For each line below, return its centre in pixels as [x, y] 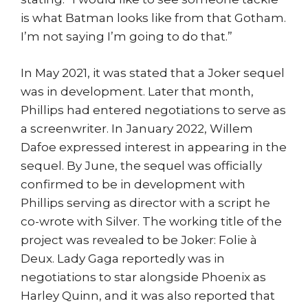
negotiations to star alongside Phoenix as [143, 277]
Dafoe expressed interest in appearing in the [154, 147]
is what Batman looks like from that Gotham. [153, 18]
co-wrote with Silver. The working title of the [151, 221]
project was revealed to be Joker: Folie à [139, 240]
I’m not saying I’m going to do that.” [126, 36]
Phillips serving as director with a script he [145, 202]
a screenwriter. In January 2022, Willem [137, 128]
